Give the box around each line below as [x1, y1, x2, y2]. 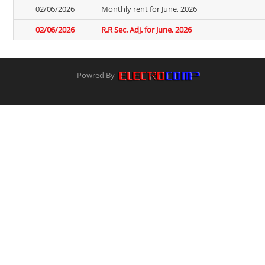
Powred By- [77, 70, 117, 80]
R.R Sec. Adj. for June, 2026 [101, 24, 192, 35]
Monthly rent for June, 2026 [101, 4, 197, 14]
